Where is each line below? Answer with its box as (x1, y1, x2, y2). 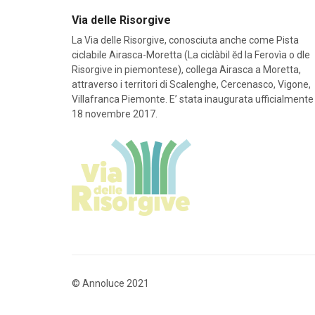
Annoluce (82, 277, 124, 289)
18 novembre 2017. (72, 108, 157, 120)
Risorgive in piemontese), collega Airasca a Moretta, (72, 64, 301, 76)
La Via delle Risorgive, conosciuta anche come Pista (72, 34, 299, 46)
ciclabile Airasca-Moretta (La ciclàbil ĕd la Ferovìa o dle (72, 49, 310, 61)
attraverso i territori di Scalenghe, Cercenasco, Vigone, (72, 79, 311, 91)
